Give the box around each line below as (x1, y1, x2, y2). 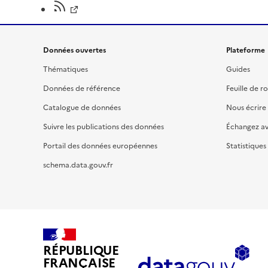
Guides (226, 63, 250, 75)
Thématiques (43, 63, 88, 75)
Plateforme (226, 44, 265, 56)
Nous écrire (226, 102, 266, 113)
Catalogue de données (43, 102, 121, 113)
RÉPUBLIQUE (43, 241, 119, 260)
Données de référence (43, 83, 120, 94)
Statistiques (226, 140, 266, 151)
